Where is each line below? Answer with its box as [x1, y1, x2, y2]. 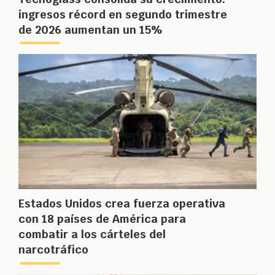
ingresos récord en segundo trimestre [18, 7, 227, 21]
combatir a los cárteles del [18, 227, 166, 242]
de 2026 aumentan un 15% [18, 22, 163, 37]
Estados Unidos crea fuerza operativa [18, 196, 225, 211]
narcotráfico [18, 242, 88, 257]
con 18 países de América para [18, 212, 186, 227]
